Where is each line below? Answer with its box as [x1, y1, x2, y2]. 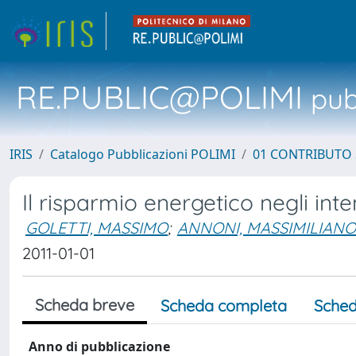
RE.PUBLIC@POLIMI [16, 77, 303, 117]
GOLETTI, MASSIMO [25, 218, 168, 238]
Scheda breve [35, 295, 134, 315]
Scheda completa [161, 296, 287, 315]
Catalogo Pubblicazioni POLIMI [50, 145, 235, 163]
